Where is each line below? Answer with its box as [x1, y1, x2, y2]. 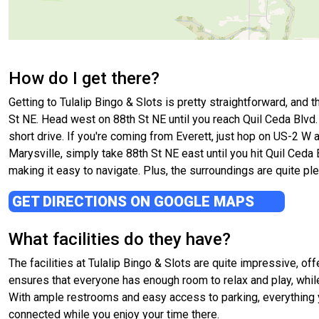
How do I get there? [9, 68, 159, 89]
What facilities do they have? [9, 229, 231, 250]
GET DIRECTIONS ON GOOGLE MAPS [12, 193, 258, 211]
